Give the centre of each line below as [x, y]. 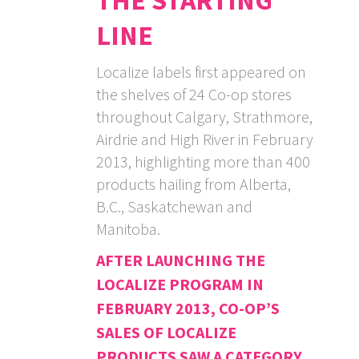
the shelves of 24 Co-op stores [194, 95]
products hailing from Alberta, [194, 184]
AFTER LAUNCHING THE [181, 260]
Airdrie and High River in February [205, 139]
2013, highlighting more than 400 [203, 162]
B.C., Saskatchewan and [174, 207]
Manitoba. [128, 229]
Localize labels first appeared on [201, 72]
